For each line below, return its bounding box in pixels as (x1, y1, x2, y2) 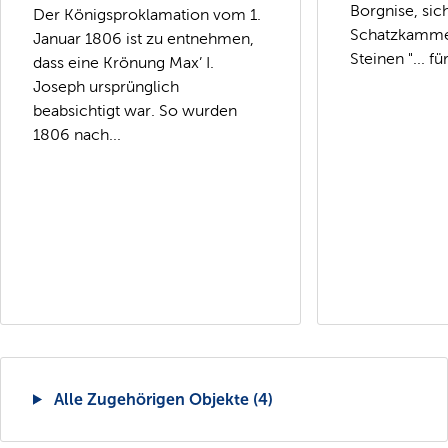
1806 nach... (33, 125, 121, 143)
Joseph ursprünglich (33, 77, 179, 95)
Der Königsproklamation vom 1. (33, 5, 261, 23)
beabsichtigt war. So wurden (33, 101, 237, 119)
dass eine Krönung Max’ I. (33, 53, 214, 71)
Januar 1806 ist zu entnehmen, (33, 29, 254, 47)
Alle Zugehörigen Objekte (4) (49, 389, 273, 409)
